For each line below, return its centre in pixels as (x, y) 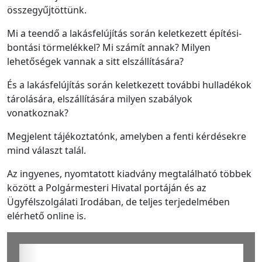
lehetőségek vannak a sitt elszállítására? (95, 61)
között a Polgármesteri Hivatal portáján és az (107, 187)
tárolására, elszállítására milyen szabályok (100, 99)
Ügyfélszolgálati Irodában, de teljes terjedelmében (118, 201)
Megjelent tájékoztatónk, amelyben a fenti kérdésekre (127, 136)
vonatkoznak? (38, 113)
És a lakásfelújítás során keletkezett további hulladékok (129, 85)
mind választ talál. (46, 150)
